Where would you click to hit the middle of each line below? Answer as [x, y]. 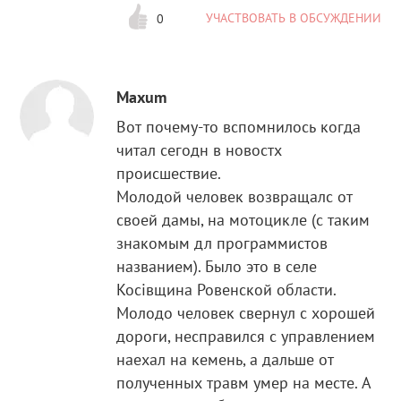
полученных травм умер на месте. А [244, 382]
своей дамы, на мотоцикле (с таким [243, 219]
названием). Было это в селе [217, 266]
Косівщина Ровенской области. [226, 289]
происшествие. [169, 173]
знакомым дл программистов [222, 243]
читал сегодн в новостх [200, 149]
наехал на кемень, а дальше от [226, 359]
